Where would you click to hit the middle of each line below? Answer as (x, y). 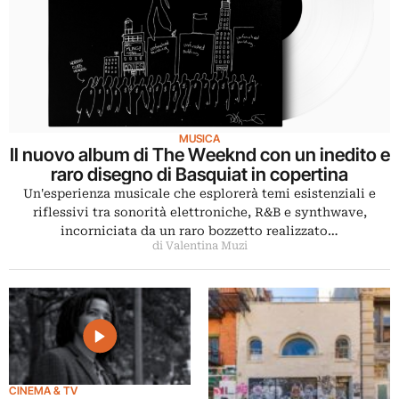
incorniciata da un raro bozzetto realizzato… (199, 231)
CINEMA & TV (43, 390)
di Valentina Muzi (199, 246)
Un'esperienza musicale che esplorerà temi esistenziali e (199, 194)
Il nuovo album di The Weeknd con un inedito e (199, 155)
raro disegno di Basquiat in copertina (199, 175)
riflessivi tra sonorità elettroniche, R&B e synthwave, (199, 212)
